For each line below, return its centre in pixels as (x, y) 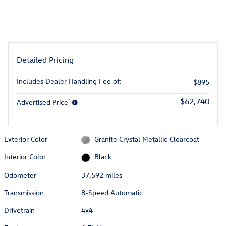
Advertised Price (42, 102)
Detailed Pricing (45, 59)
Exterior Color (26, 139)
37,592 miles (102, 175)
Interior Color (25, 157)
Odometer (20, 175)
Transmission (24, 192)
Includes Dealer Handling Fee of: (69, 81)
